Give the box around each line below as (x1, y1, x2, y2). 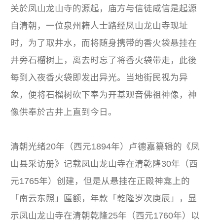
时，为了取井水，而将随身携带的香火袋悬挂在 (10, 37, 197, 48)
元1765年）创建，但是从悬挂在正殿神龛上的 (10, 176, 190, 186)
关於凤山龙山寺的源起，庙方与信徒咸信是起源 (10, 3, 197, 13)
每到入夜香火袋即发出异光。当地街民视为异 (10, 72, 188, 82)
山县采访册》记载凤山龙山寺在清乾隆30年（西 (10, 158, 198, 169)
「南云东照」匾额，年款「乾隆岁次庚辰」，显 (10, 193, 197, 203)
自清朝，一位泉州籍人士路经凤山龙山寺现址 (10, 20, 188, 31)
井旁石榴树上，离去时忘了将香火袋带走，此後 (10, 55, 197, 65)
